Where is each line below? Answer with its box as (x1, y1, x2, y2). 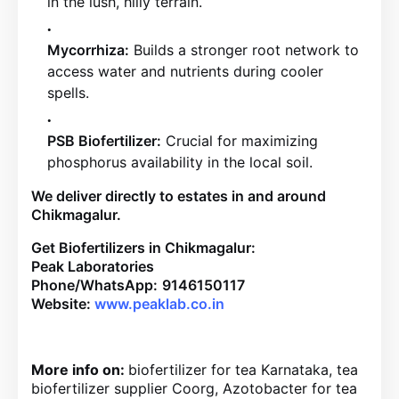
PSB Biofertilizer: (47, 132, 161, 150)
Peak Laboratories (31, 257, 154, 275)
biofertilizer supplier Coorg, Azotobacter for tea (31, 379, 357, 397)
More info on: (31, 361, 128, 379)
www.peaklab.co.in (94, 295, 225, 313)
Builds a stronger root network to (129, 41, 359, 59)
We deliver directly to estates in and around (31, 187, 326, 205)
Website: (31, 295, 91, 313)
